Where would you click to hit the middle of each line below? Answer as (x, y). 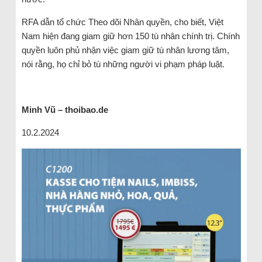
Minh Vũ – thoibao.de (65, 109)
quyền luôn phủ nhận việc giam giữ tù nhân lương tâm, (125, 50)
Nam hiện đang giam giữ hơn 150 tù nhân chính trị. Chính (130, 36)
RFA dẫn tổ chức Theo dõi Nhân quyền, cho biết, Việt (122, 22)
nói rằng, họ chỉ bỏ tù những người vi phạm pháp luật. (123, 64)
